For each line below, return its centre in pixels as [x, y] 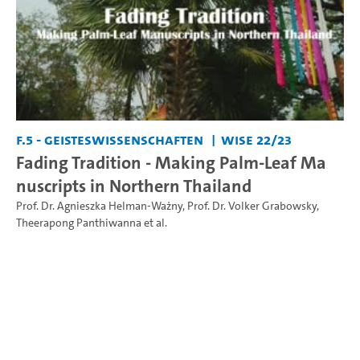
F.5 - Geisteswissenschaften [110, 139]
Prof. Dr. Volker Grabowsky [252, 206]
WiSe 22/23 [256, 139]
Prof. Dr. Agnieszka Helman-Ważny [99, 206]
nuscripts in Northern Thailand [134, 185]
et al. [154, 223]
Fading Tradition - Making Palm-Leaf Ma [171, 162]
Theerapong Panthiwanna [79, 223]
